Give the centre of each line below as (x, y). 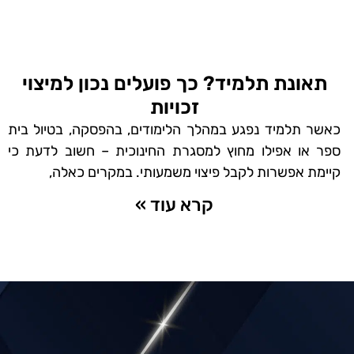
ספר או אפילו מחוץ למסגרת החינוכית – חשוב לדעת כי (175, 151)
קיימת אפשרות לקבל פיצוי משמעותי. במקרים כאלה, (195, 172)
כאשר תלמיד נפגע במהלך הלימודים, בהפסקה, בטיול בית (175, 129)
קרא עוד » (175, 204)
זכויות (174, 107)
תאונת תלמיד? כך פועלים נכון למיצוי (174, 83)
